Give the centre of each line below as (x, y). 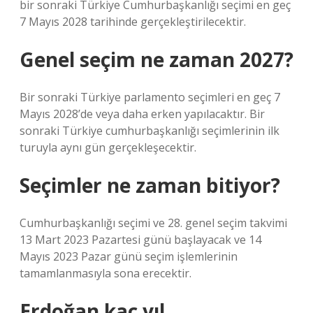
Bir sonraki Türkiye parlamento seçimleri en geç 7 (150, 97)
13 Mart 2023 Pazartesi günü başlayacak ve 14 (140, 240)
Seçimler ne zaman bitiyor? (150, 185)
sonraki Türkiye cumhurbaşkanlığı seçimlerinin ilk (150, 131)
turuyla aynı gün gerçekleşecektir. (108, 147)
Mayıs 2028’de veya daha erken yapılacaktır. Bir (142, 114)
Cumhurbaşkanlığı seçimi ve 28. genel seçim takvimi (153, 223)
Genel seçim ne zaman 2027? (156, 59)
